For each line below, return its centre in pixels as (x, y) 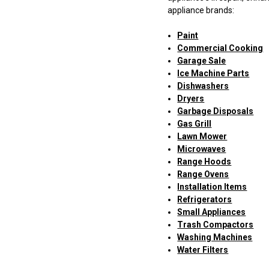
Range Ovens (203, 174)
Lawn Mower (202, 137)
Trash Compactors (216, 225)
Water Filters (203, 250)
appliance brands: (201, 11)
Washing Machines (215, 237)
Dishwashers (203, 86)
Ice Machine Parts (213, 74)
